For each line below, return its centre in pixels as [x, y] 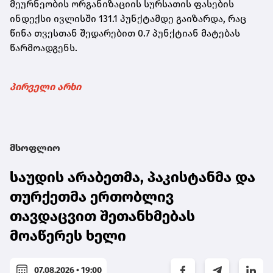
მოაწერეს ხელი [68, 236]
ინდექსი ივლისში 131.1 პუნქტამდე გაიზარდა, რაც [128, 19]
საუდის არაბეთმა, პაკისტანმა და [133, 178]
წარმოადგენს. [44, 48]
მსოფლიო [35, 148]
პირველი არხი [45, 87]
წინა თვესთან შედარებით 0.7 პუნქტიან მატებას [125, 34]
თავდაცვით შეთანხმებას [102, 217]
